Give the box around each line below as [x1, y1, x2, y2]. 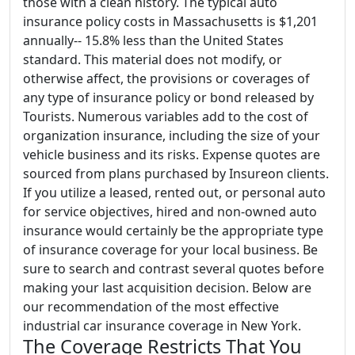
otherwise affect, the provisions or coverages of [23, 70, 310, 87]
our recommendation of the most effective [23, 298, 279, 315]
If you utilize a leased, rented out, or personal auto [23, 184, 326, 201]
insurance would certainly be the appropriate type [23, 222, 323, 239]
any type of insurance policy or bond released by [23, 89, 314, 106]
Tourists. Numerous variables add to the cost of [23, 108, 308, 125]
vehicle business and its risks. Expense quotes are [23, 146, 320, 163]
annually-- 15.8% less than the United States [23, 32, 284, 49]
